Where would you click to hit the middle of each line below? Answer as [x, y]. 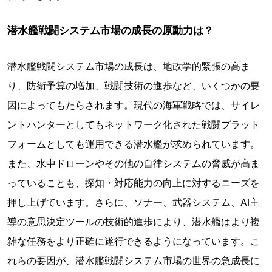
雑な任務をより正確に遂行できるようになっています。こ [134, 241]
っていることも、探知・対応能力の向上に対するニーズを [134, 183]
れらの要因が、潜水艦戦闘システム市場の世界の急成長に [134, 261]
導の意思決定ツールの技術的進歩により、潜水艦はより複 [134, 222]
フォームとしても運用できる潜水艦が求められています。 [134, 144]
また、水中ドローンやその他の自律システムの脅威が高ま [134, 164]
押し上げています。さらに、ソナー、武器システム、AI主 [133, 202]
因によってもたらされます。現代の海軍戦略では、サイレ [134, 105]
